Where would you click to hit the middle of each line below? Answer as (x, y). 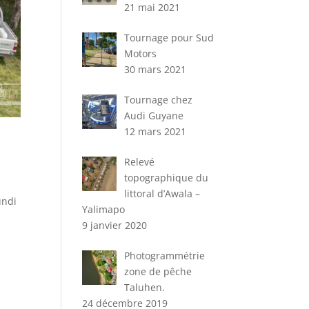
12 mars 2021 (155, 131)
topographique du (166, 178)
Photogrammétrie (164, 256)
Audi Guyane (153, 116)
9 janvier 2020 (115, 225)
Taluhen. (144, 287)
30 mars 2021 (155, 69)
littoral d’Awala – (162, 193)
